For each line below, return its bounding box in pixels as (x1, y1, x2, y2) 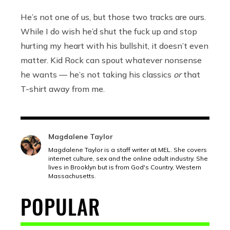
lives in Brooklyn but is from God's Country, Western (48, 163, 201, 171)
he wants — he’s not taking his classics (21, 69, 174, 80)
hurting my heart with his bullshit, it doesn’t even (21, 40, 208, 51)
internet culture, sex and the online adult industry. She (48, 154, 208, 162)
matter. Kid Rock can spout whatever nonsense (21, 54, 202, 65)
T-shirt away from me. (21, 83, 107, 94)
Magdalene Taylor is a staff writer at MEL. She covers (48, 145, 207, 154)
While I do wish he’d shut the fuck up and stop (21, 26, 197, 36)
